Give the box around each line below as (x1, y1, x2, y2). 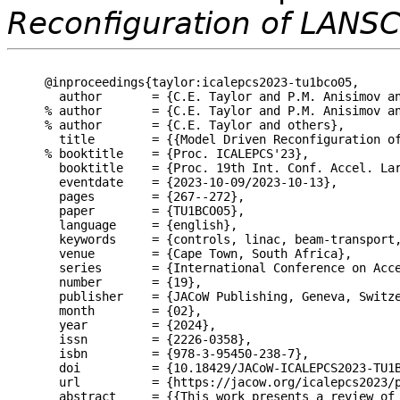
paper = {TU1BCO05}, (45, 203, 245, 218)
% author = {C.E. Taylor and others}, (45, 117, 345, 132)
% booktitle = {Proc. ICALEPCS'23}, (45, 146, 309, 161)
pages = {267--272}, (45, 188, 245, 204)
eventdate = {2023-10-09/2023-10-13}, (45, 174, 337, 189)
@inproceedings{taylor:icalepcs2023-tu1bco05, (45, 74, 359, 89)
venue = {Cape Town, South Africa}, (45, 246, 352, 261)
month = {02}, (45, 303, 202, 318)
